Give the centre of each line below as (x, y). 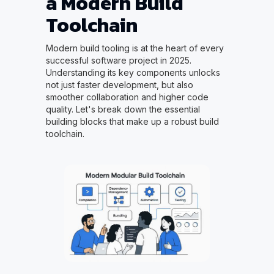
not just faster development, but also (119, 85)
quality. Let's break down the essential (123, 109)
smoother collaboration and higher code (127, 97)
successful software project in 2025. (118, 61)
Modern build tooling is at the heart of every (135, 48)
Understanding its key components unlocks (133, 73)
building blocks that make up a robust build (132, 122)
